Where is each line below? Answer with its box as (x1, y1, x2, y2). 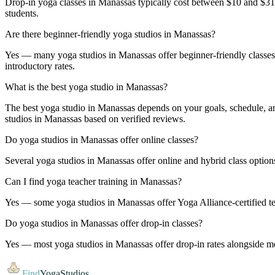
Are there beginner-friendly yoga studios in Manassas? (5, 28, 215, 39)
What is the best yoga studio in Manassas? (5, 81, 168, 92)
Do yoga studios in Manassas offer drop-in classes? (5, 217, 203, 228)
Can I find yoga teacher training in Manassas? (5, 176, 182, 187)
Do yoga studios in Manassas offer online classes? (5, 134, 198, 145)
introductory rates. (5, 60, 75, 71)
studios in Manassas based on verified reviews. (5, 113, 185, 124)
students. (5, 7, 39, 18)
